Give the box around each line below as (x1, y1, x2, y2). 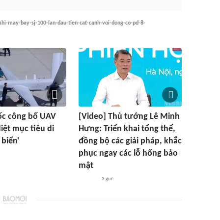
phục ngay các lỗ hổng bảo (79, 148, 178, 158)
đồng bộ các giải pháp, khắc (79, 136, 182, 146)
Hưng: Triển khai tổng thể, (79, 124, 175, 134)
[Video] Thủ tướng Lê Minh (79, 111, 180, 121)
